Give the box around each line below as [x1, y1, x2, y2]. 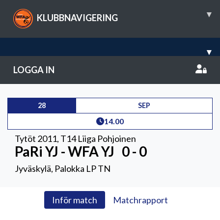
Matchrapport [113, 194, 168, 205]
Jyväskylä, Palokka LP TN [15, 163, 110, 174]
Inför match [52, 194, 97, 205]
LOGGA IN [13, 64, 55, 75]
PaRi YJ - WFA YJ [15, 143, 117, 160]
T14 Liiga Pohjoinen [60, 133, 136, 144]
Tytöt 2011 [15, 133, 57, 144]
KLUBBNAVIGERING [37, 12, 118, 23]
